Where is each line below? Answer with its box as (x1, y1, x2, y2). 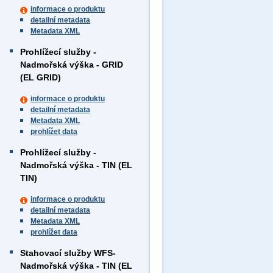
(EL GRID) (20, 73, 61, 82)
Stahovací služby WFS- (20, 248, 116, 258)
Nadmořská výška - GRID (20, 60, 123, 69)
